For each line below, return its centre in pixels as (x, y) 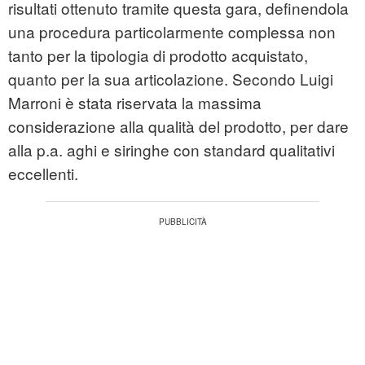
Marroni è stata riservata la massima (135, 103)
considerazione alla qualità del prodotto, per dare (178, 126)
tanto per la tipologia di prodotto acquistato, (158, 55)
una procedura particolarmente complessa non (172, 32)
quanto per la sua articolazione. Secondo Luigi (171, 79)
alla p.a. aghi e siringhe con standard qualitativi (172, 150)
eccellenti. (43, 174)
